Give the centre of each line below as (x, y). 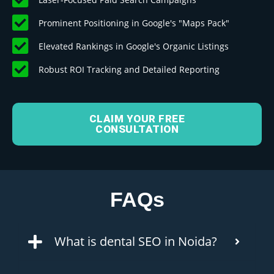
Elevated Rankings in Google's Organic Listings (133, 46)
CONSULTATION (137, 129)
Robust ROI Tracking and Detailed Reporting (129, 69)
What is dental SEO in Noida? (136, 242)
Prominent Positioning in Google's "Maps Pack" (134, 23)
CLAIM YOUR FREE (137, 119)
